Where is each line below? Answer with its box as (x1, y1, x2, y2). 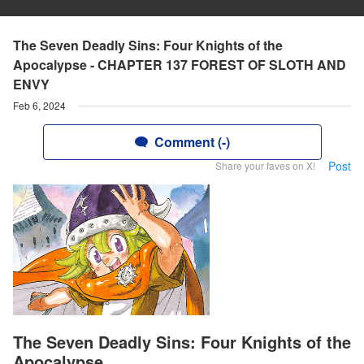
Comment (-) (154, 132, 230, 151)
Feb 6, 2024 (13, 98, 66, 112)
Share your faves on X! (215, 158, 315, 172)
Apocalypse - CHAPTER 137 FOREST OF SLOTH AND (13, 55, 346, 74)
